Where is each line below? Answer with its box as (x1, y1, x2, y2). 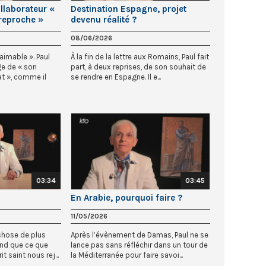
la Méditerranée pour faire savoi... (71, 251, 183, 260)
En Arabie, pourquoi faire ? (71, 192, 182, 204)
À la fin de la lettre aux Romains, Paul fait (71, 52, 209, 61)
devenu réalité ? (71, 14, 137, 25)
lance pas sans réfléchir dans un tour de (71, 240, 208, 250)
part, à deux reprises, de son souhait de (71, 62, 206, 71)
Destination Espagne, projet (71, 3, 186, 14)
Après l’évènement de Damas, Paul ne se (71, 230, 208, 240)
